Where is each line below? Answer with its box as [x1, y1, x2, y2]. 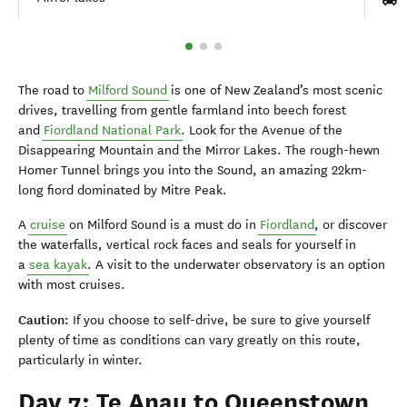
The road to [18, 83, 88, 99]
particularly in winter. [18, 352, 143, 369]
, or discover [314, 217, 387, 233]
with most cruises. [18, 277, 125, 293]
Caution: [18, 312, 69, 329]
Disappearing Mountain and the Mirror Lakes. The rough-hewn [18, 143, 380, 159]
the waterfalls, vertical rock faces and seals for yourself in [18, 237, 356, 253]
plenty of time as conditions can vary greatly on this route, [18, 333, 361, 349]
